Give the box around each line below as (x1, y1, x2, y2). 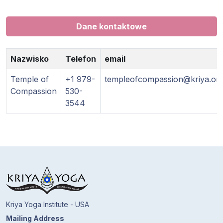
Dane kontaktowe (76, 21, 147, 31)
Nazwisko (10, 54, 49, 64)
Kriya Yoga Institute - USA (6, 200, 89, 209)
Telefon (65, 54, 96, 64)
